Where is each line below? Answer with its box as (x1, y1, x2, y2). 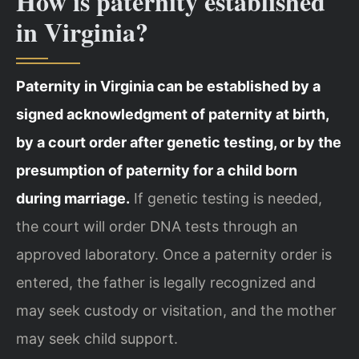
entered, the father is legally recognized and (16, 273, 316, 291)
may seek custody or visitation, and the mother (16, 301, 337, 319)
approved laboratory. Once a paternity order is (16, 245, 332, 263)
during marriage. (16, 189, 130, 207)
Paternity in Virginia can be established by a (16, 77, 321, 95)
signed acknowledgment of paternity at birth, (16, 105, 329, 123)
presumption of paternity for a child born (16, 161, 297, 179)
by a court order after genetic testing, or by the (16, 133, 341, 151)
